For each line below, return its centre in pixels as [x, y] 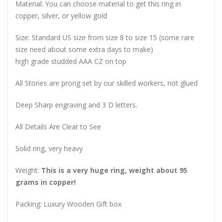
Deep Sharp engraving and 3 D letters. [76, 105]
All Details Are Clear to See [58, 126]
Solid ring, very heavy [49, 148]
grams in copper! [46, 182]
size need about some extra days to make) [84, 49]
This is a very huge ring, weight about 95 [114, 170]
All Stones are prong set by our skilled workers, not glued [107, 83]
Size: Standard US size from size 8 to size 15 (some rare [105, 37]
